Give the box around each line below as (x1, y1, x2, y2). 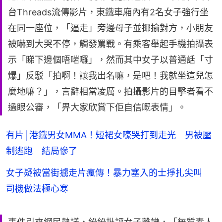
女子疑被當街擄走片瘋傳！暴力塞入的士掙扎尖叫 (6, 167, 211, 178)
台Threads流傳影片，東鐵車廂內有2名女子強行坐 (8, 6, 209, 17)
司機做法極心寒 (6, 183, 68, 194)
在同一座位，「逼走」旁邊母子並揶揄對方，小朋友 (8, 22, 213, 33)
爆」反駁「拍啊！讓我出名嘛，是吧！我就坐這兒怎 (8, 70, 213, 81)
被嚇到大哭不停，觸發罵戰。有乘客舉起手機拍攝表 (8, 38, 213, 49)
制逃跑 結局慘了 (6, 145, 77, 156)
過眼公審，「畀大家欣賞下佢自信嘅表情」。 (8, 102, 186, 112)
